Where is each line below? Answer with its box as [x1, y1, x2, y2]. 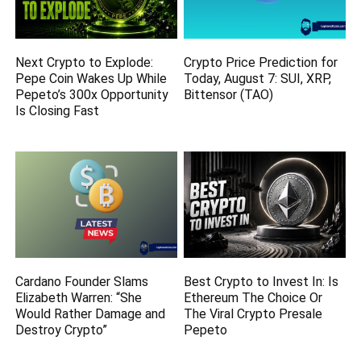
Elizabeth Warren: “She [15, 289, 143, 305]
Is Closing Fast [15, 103, 100, 119]
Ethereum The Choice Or [184, 289, 323, 305]
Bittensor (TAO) [184, 87, 274, 103]
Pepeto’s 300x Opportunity [15, 87, 169, 103]
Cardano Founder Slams [15, 273, 149, 289]
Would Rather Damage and [15, 305, 166, 322]
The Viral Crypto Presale [184, 305, 323, 322]
